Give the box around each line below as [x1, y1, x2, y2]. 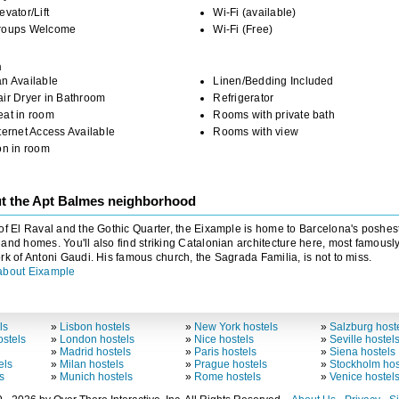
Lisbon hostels [59, 321, 130, 334]
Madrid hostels [59, 346, 131, 359]
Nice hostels [194, 333, 255, 346]
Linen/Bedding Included [213, 75, 334, 88]
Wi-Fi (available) [213, 6, 297, 20]
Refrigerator [213, 92, 274, 105]
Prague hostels [194, 358, 268, 371]
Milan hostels [59, 358, 124, 371]
